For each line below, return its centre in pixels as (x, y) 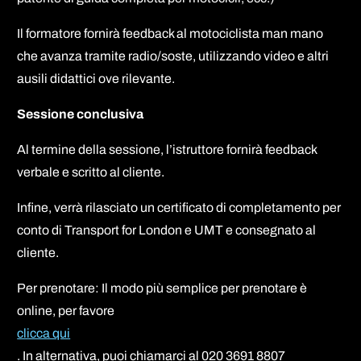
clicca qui (44, 333)
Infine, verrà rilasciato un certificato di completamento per (179, 207)
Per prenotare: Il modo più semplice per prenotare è (162, 288)
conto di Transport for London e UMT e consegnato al (167, 230)
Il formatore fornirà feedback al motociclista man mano (170, 33)
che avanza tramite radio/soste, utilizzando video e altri (173, 56)
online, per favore (66, 310)
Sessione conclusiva (81, 114)
